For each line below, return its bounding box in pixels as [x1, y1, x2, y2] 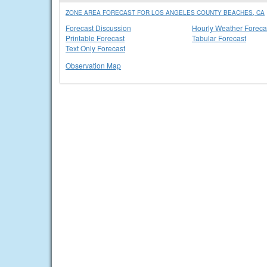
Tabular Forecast [192, 33, 246, 43]
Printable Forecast [66, 33, 125, 43]
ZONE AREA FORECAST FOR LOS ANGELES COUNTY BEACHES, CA [66, 8, 265, 17]
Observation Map [66, 60, 121, 70]
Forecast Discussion [66, 23, 131, 33]
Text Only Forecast [66, 43, 125, 53]
